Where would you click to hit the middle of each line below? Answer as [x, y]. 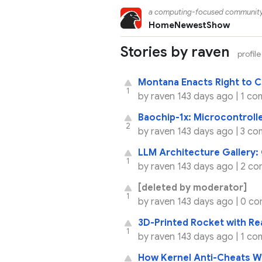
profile [249, 54]
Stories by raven [177, 52]
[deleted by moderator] [192, 188]
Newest [190, 25]
